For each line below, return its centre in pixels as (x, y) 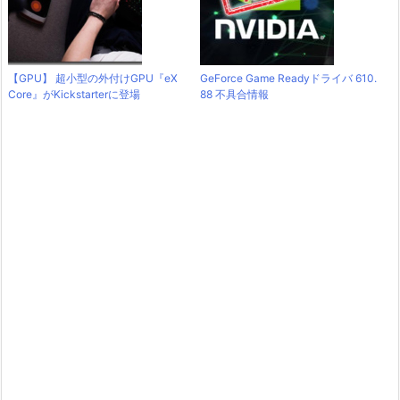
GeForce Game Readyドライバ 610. (288, 78)
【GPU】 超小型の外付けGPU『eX (93, 78)
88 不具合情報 (234, 94)
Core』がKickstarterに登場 (74, 94)
